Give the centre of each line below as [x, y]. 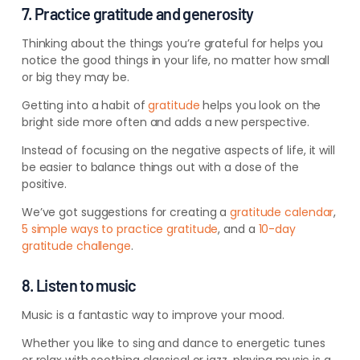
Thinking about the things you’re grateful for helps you [172, 44]
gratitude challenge [76, 246]
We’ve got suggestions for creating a [126, 213]
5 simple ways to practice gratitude [120, 229]
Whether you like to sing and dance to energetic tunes [173, 344]
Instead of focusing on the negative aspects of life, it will [178, 151]
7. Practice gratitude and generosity [137, 14]
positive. [44, 184]
